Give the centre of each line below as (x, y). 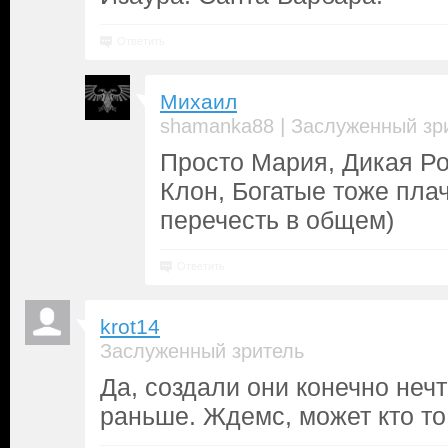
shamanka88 (217, 126)
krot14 (130, 327)
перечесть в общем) (277, 220)
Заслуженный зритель (202, 351)
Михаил (198, 102)
